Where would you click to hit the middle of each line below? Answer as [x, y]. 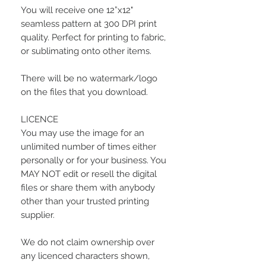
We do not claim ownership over [88, 243]
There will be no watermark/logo [89, 79]
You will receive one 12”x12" [77, 10]
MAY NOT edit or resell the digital [89, 174]
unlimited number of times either [88, 147]
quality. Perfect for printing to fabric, [93, 38]
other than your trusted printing [85, 202]
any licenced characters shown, [85, 256]
